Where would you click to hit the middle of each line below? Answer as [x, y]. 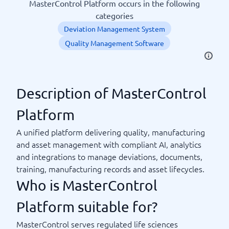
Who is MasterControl [87, 185]
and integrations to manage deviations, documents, [109, 156]
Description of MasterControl [111, 93]
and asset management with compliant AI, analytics [109, 144]
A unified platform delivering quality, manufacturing [111, 132]
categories [114, 15]
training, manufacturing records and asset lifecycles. [110, 169]
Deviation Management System [114, 29]
